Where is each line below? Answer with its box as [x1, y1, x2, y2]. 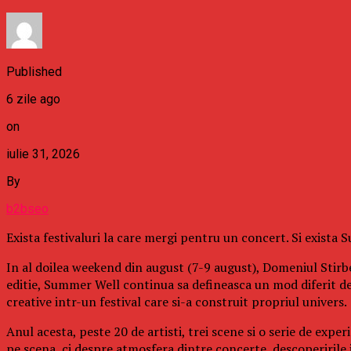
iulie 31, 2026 [6, 146, 80, 161]
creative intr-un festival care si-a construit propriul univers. [6, 292, 347, 310]
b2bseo [6, 201, 49, 216]
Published [6, 63, 62, 79]
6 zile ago [6, 91, 60, 107]
